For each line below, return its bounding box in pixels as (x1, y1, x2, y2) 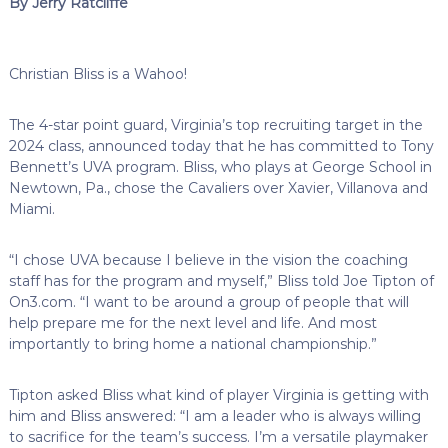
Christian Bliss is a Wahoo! (8, 64, 187, 83)
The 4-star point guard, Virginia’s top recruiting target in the (8, 115, 423, 134)
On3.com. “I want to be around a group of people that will (8, 292, 409, 311)
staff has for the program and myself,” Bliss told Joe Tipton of (8, 271, 434, 290)
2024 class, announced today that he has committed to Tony (8, 136, 434, 155)
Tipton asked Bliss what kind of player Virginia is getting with (8, 385, 429, 404)
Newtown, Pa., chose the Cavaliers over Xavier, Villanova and (8, 178, 428, 197)
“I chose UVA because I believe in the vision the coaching (8, 250, 408, 269)
